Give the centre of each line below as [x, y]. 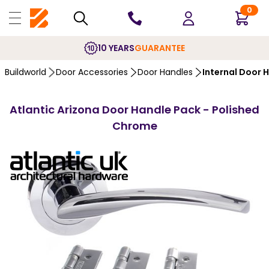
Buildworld [26, 72]
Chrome [134, 126]
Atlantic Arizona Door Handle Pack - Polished [134, 110]
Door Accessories [92, 72]
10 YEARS [116, 48]
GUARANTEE [160, 48]
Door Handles [165, 72]
